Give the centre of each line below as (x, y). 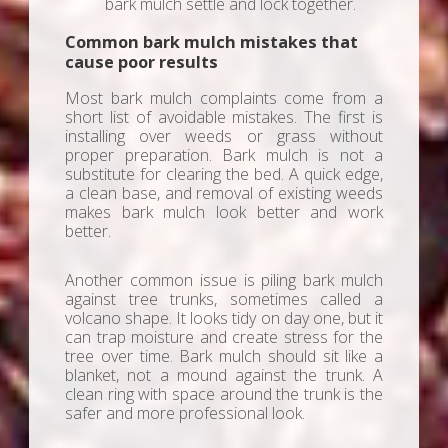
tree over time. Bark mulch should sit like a (224, 355)
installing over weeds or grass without (224, 135)
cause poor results (141, 62)
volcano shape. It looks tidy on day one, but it (224, 317)
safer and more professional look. (185, 412)
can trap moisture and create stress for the (224, 336)
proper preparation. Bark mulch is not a (224, 154)
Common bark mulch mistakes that (211, 42)
